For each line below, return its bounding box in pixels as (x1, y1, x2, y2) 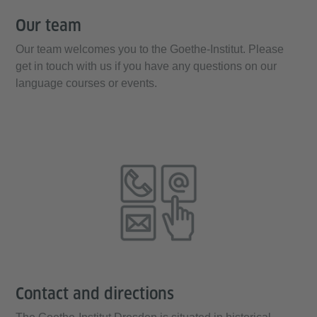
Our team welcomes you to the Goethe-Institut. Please (16, 43, 284, 56)
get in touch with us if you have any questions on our (16, 60, 277, 73)
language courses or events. (16, 77, 157, 90)
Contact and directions (16, 284, 174, 304)
